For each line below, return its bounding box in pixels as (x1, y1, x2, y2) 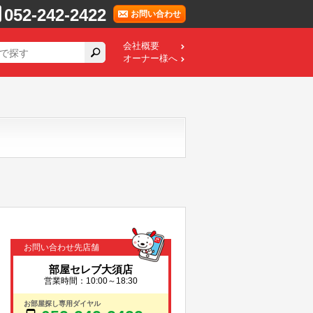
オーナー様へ (123, 54, 177, 64)
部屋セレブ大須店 (49, 263, 133, 275)
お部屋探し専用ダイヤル (24, 300, 101, 307)
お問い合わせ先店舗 (24, 242, 99, 252)
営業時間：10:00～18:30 (44, 276, 138, 286)
